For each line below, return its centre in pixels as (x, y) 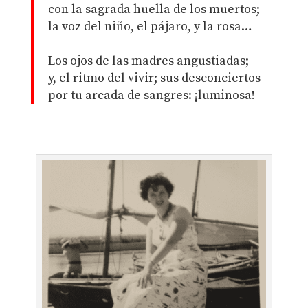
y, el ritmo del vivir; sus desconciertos (154, 78)
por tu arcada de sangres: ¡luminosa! (151, 96)
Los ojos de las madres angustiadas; (148, 61)
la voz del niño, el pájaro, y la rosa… (150, 27)
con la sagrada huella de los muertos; (154, 10)
